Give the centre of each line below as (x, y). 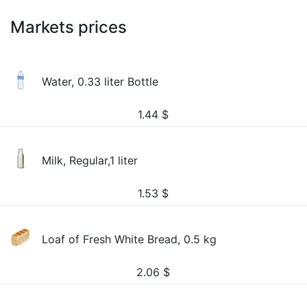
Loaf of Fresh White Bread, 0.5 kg (130, 239)
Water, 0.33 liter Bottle (100, 82)
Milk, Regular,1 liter (90, 160)
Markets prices (69, 27)
